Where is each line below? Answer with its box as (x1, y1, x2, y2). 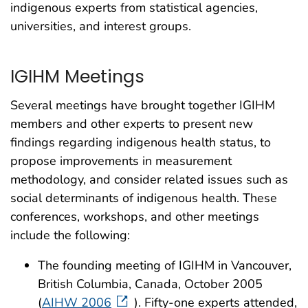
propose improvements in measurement (10, 153, 232, 170)
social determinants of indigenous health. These (10, 190, 277, 207)
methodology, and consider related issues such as (10, 171, 288, 188)
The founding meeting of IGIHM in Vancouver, (38, 257, 291, 274)
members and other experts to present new (10, 115, 253, 133)
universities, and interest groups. (10, 18, 191, 35)
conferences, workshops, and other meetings (10, 208, 259, 225)
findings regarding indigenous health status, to (10, 134, 271, 151)
